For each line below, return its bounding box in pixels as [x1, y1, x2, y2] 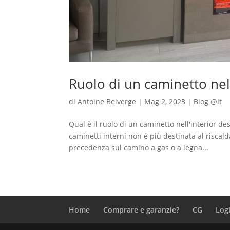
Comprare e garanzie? [103, 205, 180, 215]
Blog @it [194, 97, 222, 107]
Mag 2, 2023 [144, 97, 186, 107]
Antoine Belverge [78, 97, 137, 107]
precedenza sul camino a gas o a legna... [69, 143, 209, 153]
